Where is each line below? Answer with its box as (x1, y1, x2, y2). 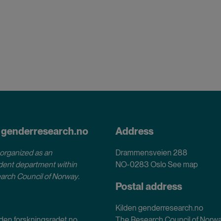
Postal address (115, 180, 182, 192)
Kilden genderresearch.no (115, 203, 203, 213)
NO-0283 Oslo (115, 159, 168, 169)
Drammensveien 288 (115, 147, 187, 157)
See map (168, 159, 198, 169)
